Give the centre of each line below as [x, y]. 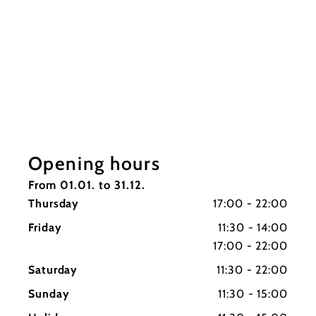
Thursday [54, 203]
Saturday [53, 270]
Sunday [49, 294]
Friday [45, 227]
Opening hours [94, 163]
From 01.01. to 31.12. [86, 184]
